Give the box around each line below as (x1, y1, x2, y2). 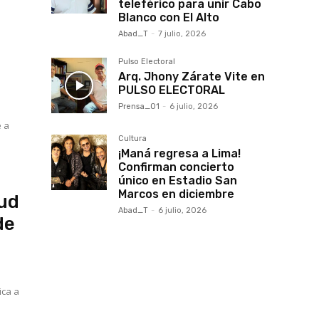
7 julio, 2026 (158, 29, 206, 39)
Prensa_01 (118, 102, 159, 112)
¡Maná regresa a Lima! (118, 147, 241, 161)
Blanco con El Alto (118, 11, 219, 25)
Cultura (118, 134, 147, 144)
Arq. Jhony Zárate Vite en (118, 70, 265, 84)
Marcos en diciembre (118, 187, 234, 202)
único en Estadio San (118, 174, 237, 188)
